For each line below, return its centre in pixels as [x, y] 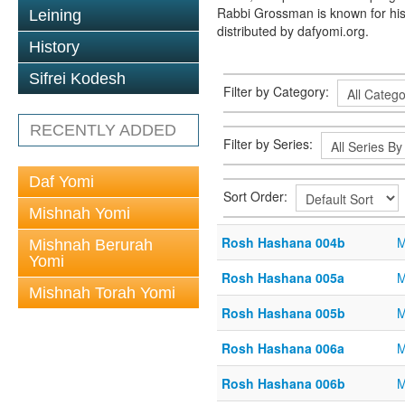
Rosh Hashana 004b [283, 242]
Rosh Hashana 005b [283, 313]
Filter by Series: [270, 143]
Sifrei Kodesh [77, 79]
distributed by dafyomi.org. [293, 31]
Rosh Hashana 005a [283, 278]
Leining [55, 15]
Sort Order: [257, 196]
